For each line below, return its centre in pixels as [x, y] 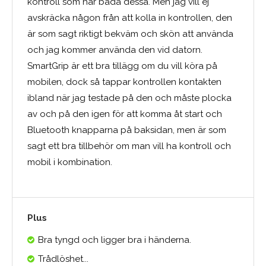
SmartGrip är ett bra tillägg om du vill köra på [122, 66]
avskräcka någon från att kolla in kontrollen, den [130, 18]
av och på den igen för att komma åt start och [125, 114]
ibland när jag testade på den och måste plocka [129, 98]
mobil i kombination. [70, 162]
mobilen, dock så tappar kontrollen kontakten [124, 82]
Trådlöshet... [63, 259]
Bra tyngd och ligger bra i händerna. [115, 240]
